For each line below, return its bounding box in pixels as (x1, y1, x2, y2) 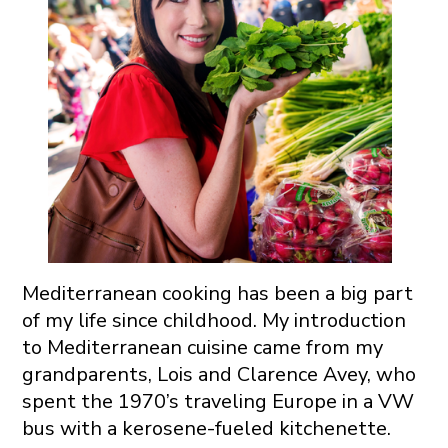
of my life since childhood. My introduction (21, 306, 406, 334)
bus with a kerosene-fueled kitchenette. (21, 414, 391, 442)
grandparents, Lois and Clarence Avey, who (21, 360, 416, 388)
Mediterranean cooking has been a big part (21, 279, 413, 307)
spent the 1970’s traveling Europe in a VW (21, 387, 414, 415)
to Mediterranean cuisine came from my (21, 333, 383, 361)
